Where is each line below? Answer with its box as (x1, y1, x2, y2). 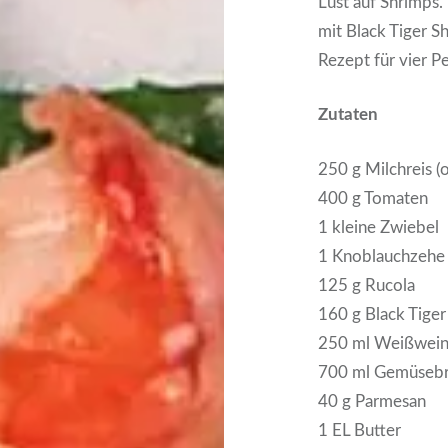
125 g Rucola (318, 276, 416, 294)
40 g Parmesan (318, 392, 427, 410)
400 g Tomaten (318, 189, 429, 207)
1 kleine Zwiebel (318, 218, 440, 236)
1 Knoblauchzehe (318, 247, 446, 265)
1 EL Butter (318, 421, 402, 439)
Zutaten (318, 106, 379, 124)
